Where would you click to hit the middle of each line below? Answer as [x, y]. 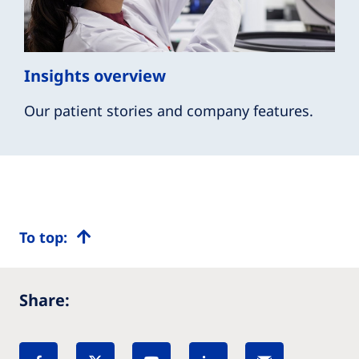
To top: [43, 238]
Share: [44, 301]
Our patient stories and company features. [169, 111]
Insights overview [95, 76]
